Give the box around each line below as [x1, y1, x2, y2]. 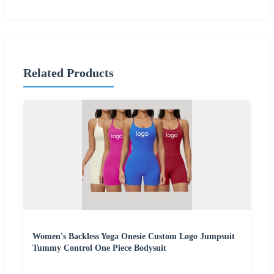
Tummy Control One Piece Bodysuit [32, 243, 166, 253]
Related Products [23, 66, 114, 80]
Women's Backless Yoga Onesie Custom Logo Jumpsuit [32, 231, 235, 241]
